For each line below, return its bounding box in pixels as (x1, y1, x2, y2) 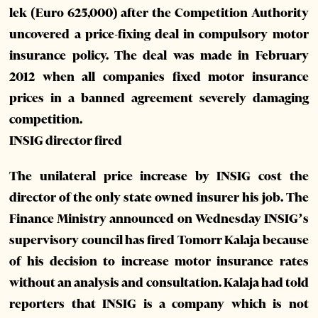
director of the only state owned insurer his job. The (9, 190, 309, 206)
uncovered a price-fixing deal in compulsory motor (9, 26, 309, 43)
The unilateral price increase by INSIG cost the (9, 168, 309, 185)
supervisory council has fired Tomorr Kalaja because (9, 232, 309, 248)
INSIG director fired (9, 133, 123, 149)
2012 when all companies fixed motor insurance (9, 69, 309, 85)
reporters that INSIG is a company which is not (9, 296, 309, 312)
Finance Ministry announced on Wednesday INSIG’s (9, 211, 309, 227)
